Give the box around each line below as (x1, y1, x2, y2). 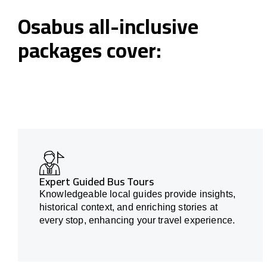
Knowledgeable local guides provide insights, (39, 189, 236, 200)
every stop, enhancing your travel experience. (39, 215, 235, 226)
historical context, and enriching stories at (39, 202, 218, 213)
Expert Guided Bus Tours (39, 172, 154, 192)
